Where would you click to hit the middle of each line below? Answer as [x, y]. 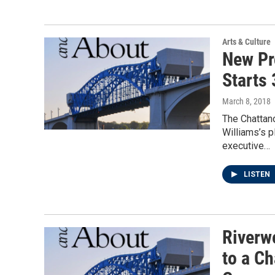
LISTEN [258, 174]
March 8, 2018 [246, 101]
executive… [246, 146]
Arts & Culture [246, 42]
